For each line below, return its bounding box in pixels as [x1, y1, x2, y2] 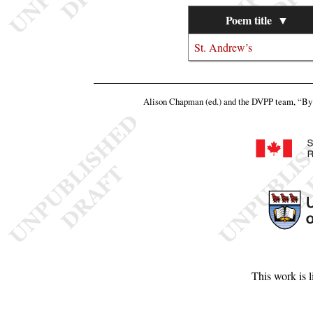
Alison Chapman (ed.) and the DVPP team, [143, 95, 298, 108]
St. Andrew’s [194, 39, 252, 54]
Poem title [226, 11, 272, 28]
